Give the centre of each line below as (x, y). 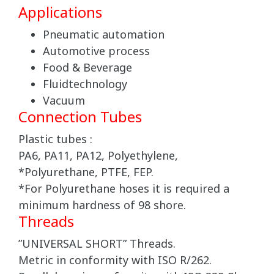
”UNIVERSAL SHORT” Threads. (97, 245)
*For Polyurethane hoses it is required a (124, 190)
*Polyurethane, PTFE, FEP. (86, 173)
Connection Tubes (80, 118)
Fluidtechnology (85, 85)
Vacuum (64, 102)
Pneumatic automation (104, 35)
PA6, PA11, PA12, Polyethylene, (98, 157)
